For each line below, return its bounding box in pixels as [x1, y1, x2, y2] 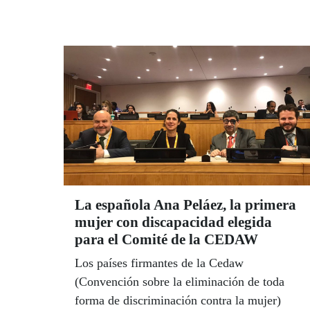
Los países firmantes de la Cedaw [75, 255, 244, 270]
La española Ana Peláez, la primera [75, 196, 296, 213]
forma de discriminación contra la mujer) [75, 293, 281, 307]
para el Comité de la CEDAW [75, 230, 258, 248]
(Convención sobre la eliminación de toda [75, 274, 284, 289]
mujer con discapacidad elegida [75, 213, 272, 230]
